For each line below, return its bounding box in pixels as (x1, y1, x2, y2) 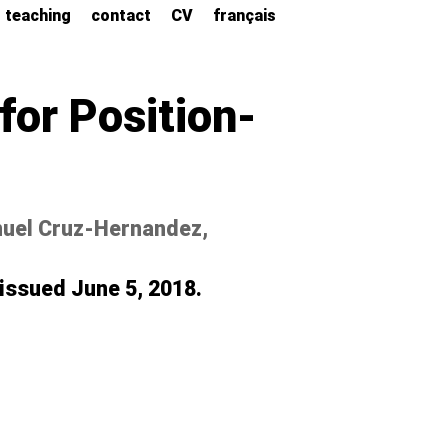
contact (91, 6, 151, 25)
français (213, 6, 276, 25)
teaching (5, 6, 71, 25)
